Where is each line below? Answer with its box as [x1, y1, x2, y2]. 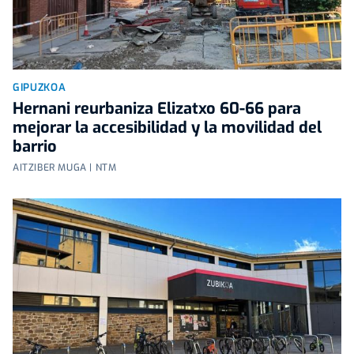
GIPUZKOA [13, 81, 66, 95]
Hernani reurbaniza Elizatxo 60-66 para [13, 98, 301, 120]
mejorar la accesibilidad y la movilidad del [13, 117, 322, 139]
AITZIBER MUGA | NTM [13, 161, 117, 175]
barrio [13, 136, 57, 158]
